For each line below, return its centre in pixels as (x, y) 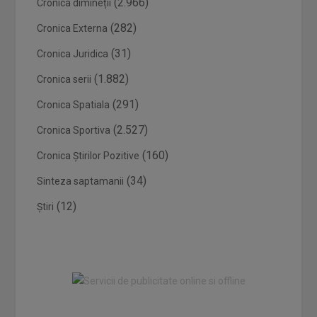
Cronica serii (64, 79)
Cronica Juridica (73, 54)
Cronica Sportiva (74, 130)
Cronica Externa (73, 28)
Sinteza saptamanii (81, 181)
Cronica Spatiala (74, 105)
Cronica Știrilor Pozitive (88, 156)
